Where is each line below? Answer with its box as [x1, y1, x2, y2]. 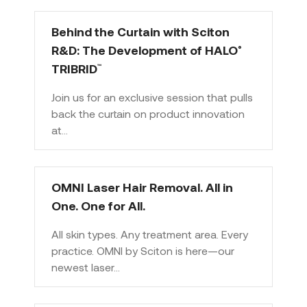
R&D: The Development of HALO [51, 42, 238, 58]
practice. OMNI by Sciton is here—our [51, 244, 234, 257]
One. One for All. [51, 198, 145, 213]
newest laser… [51, 260, 120, 273]
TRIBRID [51, 61, 97, 76]
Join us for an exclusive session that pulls [51, 90, 253, 103]
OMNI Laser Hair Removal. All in [51, 180, 233, 195]
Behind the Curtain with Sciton [51, 24, 230, 39]
